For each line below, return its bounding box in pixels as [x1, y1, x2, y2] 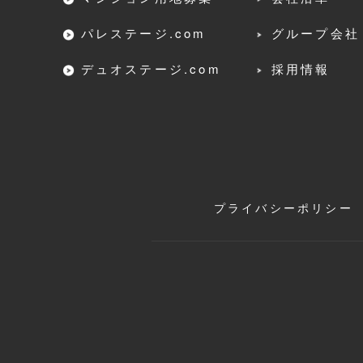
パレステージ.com [80, 24, 207, 42]
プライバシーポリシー [213, 199, 353, 216]
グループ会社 [271, 24, 361, 42]
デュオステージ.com [80, 60, 221, 78]
